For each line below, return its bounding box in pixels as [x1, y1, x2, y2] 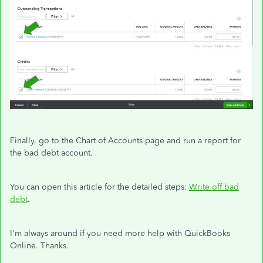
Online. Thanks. [10, 241, 69, 251]
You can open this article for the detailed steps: [10, 182, 189, 193]
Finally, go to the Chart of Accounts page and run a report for [10, 136, 241, 146]
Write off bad [189, 182, 239, 193]
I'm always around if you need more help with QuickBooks [10, 228, 230, 239]
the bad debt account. [10, 148, 93, 159]
